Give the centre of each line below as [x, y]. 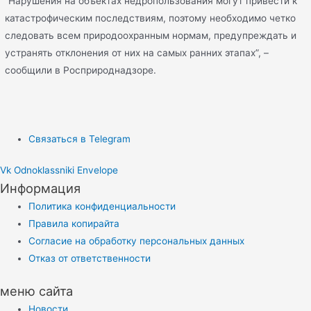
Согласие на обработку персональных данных [137, 241]
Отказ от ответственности [90, 259]
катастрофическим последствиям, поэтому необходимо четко [151, 18]
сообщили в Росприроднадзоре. [81, 70]
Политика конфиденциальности [102, 207]
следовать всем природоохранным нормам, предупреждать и [151, 35]
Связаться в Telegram [80, 138]
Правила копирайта [74, 224]
